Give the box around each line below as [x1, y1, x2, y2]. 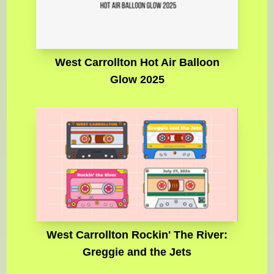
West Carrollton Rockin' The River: [46, 228, 228, 241]
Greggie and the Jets [83, 245, 191, 258]
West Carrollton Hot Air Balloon [54, 56, 220, 69]
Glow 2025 [109, 73, 165, 86]
